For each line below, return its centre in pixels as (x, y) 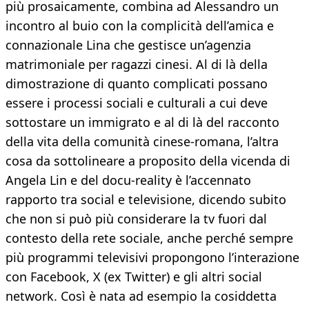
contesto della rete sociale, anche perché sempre (149, 238)
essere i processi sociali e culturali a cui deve (137, 103)
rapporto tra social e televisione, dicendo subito (146, 200)
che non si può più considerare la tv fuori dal (136, 219)
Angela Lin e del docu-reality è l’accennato (128, 180)
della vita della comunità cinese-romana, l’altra (142, 142)
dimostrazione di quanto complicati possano (137, 84)
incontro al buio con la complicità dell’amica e (140, 26)
